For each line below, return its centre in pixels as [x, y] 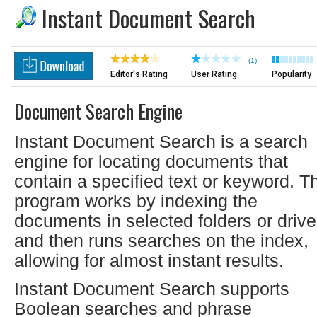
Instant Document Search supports [152, 289]
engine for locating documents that [151, 161]
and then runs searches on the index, [161, 241]
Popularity [292, 74]
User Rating [214, 74]
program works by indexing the [136, 201]
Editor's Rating [139, 74]
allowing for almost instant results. [149, 260]
